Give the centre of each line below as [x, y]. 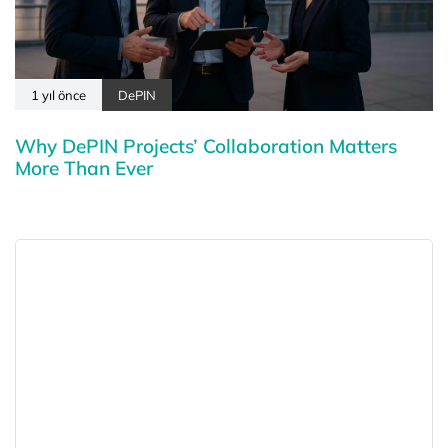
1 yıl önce [58, 94]
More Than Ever [84, 167]
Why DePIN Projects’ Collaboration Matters [206, 145]
